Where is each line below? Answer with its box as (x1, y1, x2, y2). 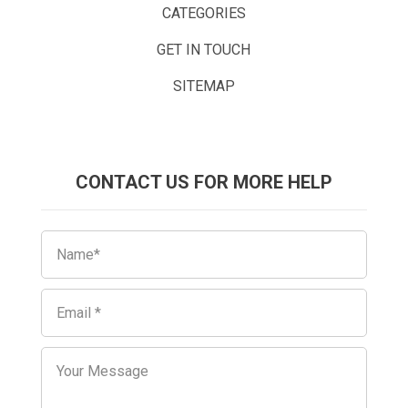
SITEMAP (172, 76, 235, 95)
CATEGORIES (161, 4, 246, 22)
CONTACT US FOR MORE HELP (75, 170, 332, 193)
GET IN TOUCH (157, 40, 251, 58)
